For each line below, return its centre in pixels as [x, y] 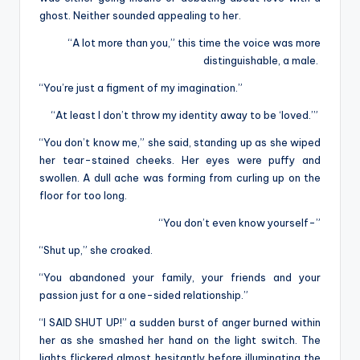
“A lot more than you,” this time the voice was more [194, 42]
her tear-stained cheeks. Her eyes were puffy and [180, 160]
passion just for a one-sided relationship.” [144, 295]
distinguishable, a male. [262, 60]
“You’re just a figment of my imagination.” [141, 87]
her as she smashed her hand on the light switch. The [180, 340]
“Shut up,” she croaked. [96, 250]
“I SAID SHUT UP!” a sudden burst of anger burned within [180, 322]
